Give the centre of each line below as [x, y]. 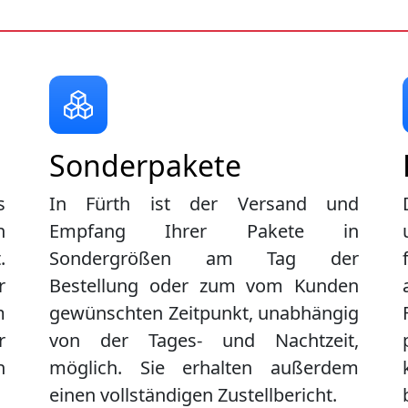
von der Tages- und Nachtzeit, [204, 341]
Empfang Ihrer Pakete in [204, 231]
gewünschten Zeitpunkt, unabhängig [204, 313]
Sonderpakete [145, 166]
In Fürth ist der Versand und [204, 204]
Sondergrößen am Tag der [204, 259]
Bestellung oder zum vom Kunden [204, 286]
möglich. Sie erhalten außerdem [204, 368]
